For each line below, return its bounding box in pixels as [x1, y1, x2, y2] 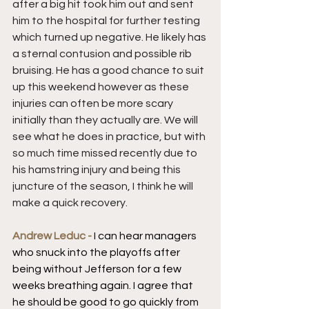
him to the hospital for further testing [12, 14, 202, 26]
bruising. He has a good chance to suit [12, 64, 206, 76]
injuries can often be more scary [12, 97, 175, 109]
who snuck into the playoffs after [12, 246, 182, 258]
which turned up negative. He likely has [12, 31, 208, 43]
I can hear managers [94, 230, 199, 241]
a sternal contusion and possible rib [12, 48, 194, 59]
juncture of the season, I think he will [12, 180, 195, 192]
